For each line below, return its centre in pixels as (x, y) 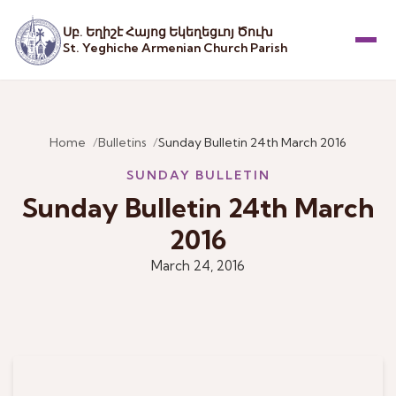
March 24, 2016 (198, 265)
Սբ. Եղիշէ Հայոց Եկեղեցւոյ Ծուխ (168, 32)
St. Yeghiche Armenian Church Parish (175, 48)
